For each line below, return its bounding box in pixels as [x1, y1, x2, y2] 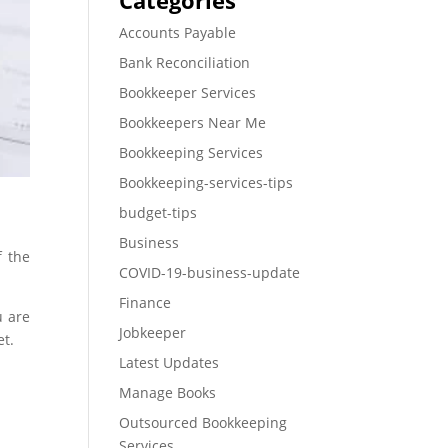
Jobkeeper [119, 323, 187, 342]
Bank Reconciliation [119, 53, 251, 72]
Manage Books [119, 383, 217, 402]
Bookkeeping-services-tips [119, 173, 294, 192]
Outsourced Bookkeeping [119, 413, 288, 432]
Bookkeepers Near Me [119, 113, 267, 132]
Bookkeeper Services [119, 83, 257, 102]
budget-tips [119, 203, 198, 222]
